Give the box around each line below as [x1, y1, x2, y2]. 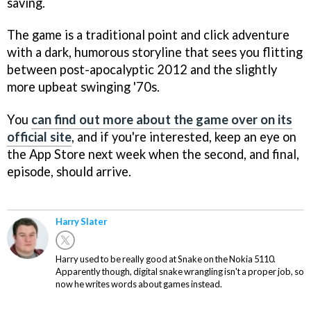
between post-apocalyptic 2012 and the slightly [7, 62, 277, 78]
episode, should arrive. [7, 164, 131, 180]
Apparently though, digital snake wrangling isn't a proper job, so [56, 266, 304, 278]
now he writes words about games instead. [56, 278, 222, 290]
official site [7, 129, 72, 145]
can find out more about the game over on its [31, 112, 292, 128]
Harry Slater [56, 216, 107, 228]
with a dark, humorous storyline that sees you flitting [7, 44, 303, 60]
